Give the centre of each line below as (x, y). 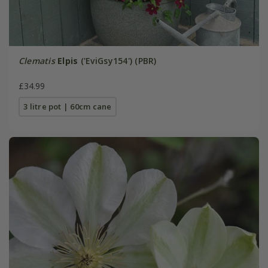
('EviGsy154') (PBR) (117, 60)
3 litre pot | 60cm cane (68, 106)
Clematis (36, 60)
